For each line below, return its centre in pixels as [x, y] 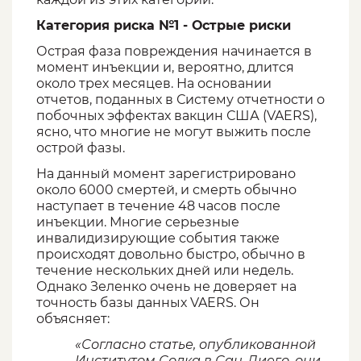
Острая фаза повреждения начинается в [174, 52]
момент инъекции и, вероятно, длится [165, 68]
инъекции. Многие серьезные [138, 222]
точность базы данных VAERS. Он [148, 303]
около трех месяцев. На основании [154, 84]
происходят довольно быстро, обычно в [171, 255]
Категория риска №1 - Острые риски [164, 26]
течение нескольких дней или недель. [165, 271]
